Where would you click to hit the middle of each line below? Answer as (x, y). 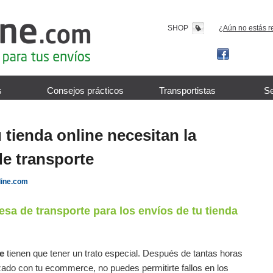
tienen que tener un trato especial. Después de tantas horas (123, 253)
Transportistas (187, 90)
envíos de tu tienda (188, 211)
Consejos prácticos (86, 90)
